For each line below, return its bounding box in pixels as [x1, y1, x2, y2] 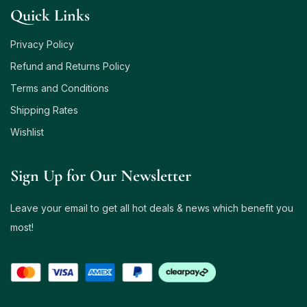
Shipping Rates [10, 103, 78, 116]
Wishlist [10, 125, 44, 138]
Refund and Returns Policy [10, 60, 130, 72]
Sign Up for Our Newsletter [10, 165, 191, 186]
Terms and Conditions [10, 82, 109, 94]
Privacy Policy [10, 38, 74, 50]
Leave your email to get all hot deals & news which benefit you [10, 201, 293, 214]
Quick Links [10, 5, 90, 25]
